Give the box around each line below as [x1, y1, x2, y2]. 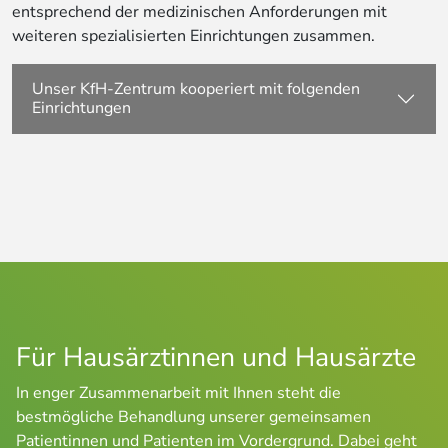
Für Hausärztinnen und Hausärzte [16, 339, 416, 376]
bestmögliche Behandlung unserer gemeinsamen [16, 406, 371, 429]
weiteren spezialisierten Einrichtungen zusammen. [12, 25, 375, 48]
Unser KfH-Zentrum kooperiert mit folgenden [32, 78, 360, 101]
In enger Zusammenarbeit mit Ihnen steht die [16, 382, 341, 405]
